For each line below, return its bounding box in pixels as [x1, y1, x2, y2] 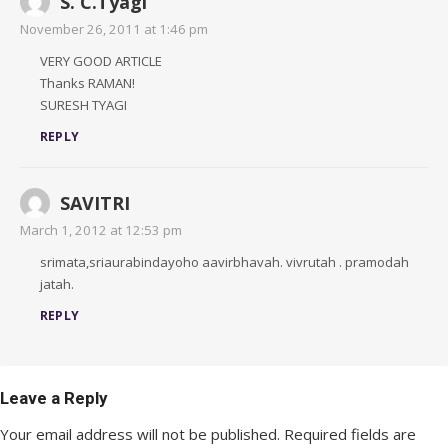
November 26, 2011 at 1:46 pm [20, 20, 208, 38]
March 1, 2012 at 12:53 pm [20, 221, 182, 239]
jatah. [40, 275, 74, 293]
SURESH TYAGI [40, 96, 127, 114]
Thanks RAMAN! [40, 74, 135, 92]
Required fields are [284, 424, 416, 444]
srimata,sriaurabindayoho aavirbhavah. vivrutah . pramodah [40, 253, 409, 271]
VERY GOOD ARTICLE [40, 52, 162, 70]
